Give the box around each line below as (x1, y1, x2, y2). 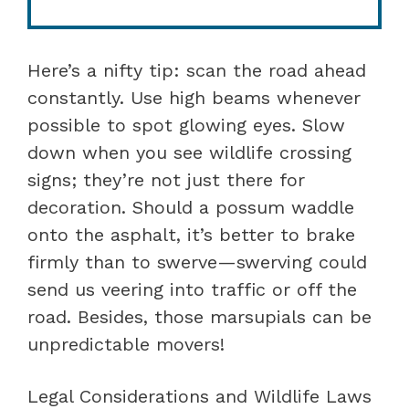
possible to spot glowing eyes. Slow (27, 113, 345, 136)
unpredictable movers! (27, 332, 225, 355)
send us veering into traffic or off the (27, 278, 357, 300)
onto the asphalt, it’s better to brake (27, 223, 355, 246)
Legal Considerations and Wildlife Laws (27, 384, 372, 407)
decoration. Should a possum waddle (27, 195, 354, 218)
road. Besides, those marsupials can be (27, 305, 372, 328)
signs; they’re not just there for (27, 168, 305, 191)
